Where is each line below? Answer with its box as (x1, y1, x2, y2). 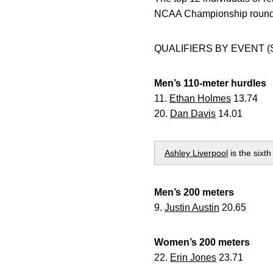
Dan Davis (170, 108, 216, 119)
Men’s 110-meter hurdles (154, 78, 266, 88)
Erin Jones (170, 252, 216, 263)
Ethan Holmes (169, 93, 231, 104)
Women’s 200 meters (154, 237, 250, 247)
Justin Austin (165, 202, 219, 213)
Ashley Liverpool (165, 148, 228, 158)
